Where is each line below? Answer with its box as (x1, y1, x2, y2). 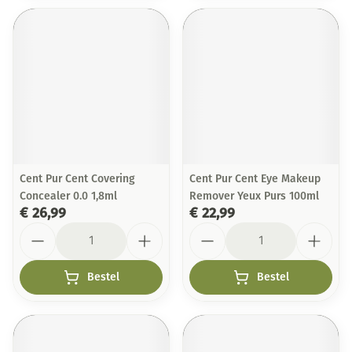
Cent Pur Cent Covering (20, 172, 135, 185)
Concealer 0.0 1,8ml (20, 189, 117, 203)
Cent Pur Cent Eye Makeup (189, 172, 321, 185)
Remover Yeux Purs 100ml (189, 189, 319, 203)
